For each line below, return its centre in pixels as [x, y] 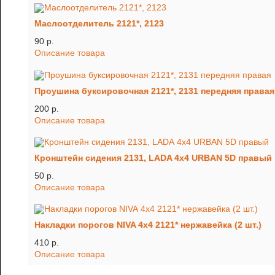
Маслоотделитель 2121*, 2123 [99, 24]
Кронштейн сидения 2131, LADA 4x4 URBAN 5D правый [153, 157]
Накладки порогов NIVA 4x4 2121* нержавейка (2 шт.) [148, 225]
